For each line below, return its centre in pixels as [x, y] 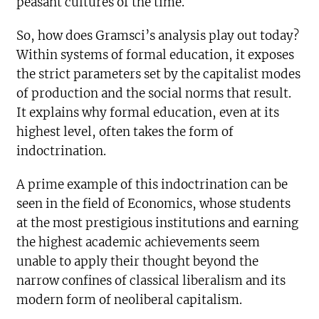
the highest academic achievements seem [138, 242]
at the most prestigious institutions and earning [158, 223]
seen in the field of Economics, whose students [154, 204]
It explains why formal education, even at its [148, 113]
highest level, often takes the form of [125, 132]
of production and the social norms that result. [154, 93]
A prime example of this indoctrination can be [152, 184]
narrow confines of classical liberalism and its [151, 281]
